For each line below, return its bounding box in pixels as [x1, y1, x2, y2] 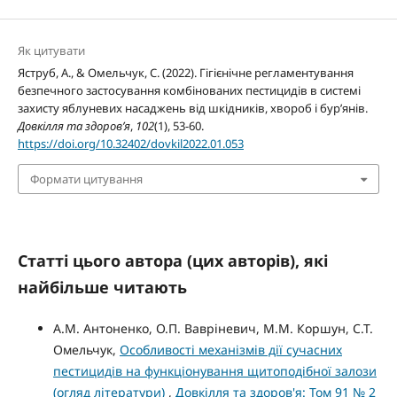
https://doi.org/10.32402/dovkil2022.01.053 [17, 135, 244, 152]
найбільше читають [17, 276, 187, 299]
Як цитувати [17, 42, 85, 58]
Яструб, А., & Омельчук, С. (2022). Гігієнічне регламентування [17, 64, 354, 81]
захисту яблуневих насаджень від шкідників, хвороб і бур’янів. [17, 99, 368, 116]
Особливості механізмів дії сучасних [119, 341, 342, 359]
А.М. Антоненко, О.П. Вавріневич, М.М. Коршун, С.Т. [52, 320, 373, 338]
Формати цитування [29, 171, 143, 188]
